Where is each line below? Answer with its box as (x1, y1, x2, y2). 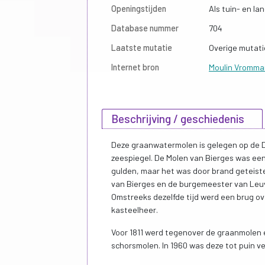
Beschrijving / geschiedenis (111, 111, 244, 125)
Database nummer (111, 22, 179, 33)
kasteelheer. (111, 204, 158, 215)
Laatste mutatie (111, 42, 172, 53)
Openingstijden (111, 3, 166, 14)
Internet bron (111, 62, 159, 72)
